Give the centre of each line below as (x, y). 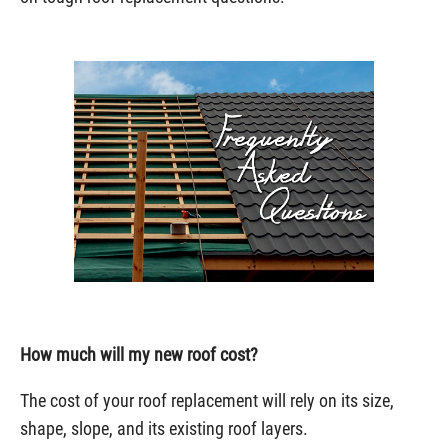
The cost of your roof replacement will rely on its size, (207, 400)
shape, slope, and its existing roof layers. (164, 428)
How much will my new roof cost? (139, 354)
